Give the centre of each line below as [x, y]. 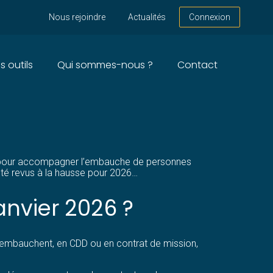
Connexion [210, 17]
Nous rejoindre [77, 17]
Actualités [147, 17]
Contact [197, 65]
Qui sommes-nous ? [105, 65]
